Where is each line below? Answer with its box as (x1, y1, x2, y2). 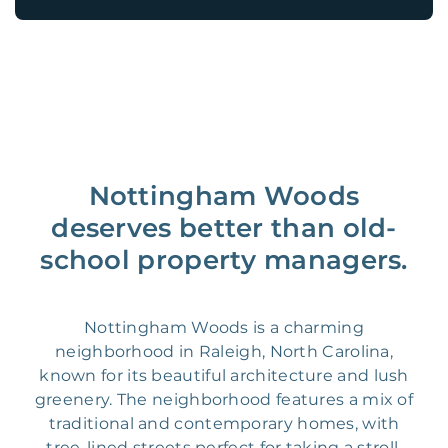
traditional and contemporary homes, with (48, 414, 400, 434)
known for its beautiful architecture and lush (39, 366, 409, 386)
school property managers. (40, 244, 408, 277)
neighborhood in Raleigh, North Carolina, (55, 342, 393, 362)
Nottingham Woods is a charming (83, 318, 364, 338)
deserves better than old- (51, 212, 397, 245)
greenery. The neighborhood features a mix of (34, 390, 414, 410)
